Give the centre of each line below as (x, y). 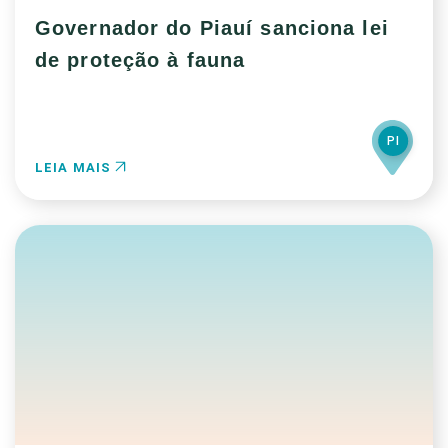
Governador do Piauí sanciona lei (212, 28)
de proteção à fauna (140, 60)
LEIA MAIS (75, 167)
